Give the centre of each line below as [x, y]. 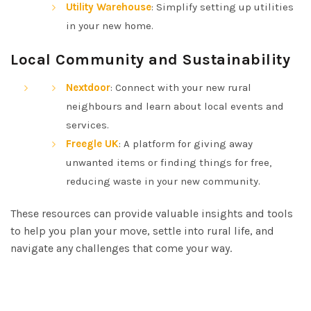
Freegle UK [92, 143]
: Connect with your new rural [181, 87]
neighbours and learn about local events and [175, 106]
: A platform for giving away [186, 143]
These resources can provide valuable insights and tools [152, 213]
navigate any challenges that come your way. [121, 248]
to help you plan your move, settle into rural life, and [142, 230]
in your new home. [110, 25]
